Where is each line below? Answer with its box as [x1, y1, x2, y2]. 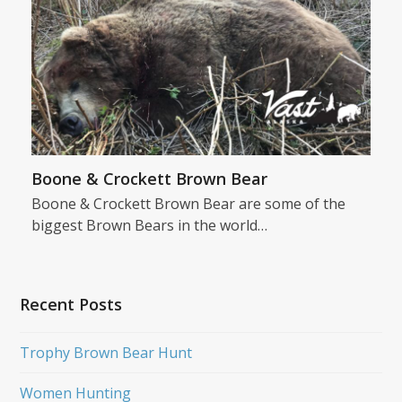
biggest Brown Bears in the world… [31, 214, 267, 235]
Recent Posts [20, 293, 123, 315]
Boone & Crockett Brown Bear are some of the [31, 193, 345, 214]
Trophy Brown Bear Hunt [20, 342, 193, 363]
